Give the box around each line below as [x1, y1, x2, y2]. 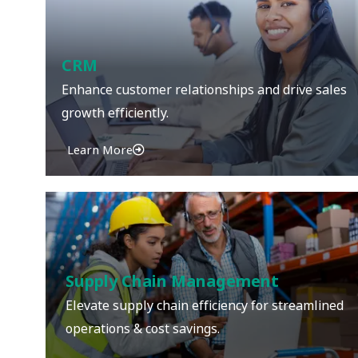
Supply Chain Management [66, 270, 279, 292]
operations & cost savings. [66, 312, 220, 344]
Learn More [67, 135, 133, 165]
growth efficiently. [62, 97, 169, 129]
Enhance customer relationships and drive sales [62, 74, 347, 105]
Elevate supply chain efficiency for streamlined [66, 289, 344, 321]
